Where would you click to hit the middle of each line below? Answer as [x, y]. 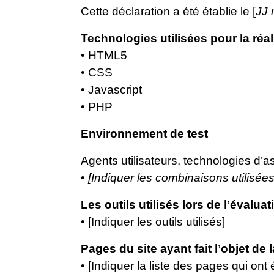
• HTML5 [104, 55]
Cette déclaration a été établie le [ [168, 11]
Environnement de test [144, 134]
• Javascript [111, 90]
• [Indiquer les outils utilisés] [153, 222]
